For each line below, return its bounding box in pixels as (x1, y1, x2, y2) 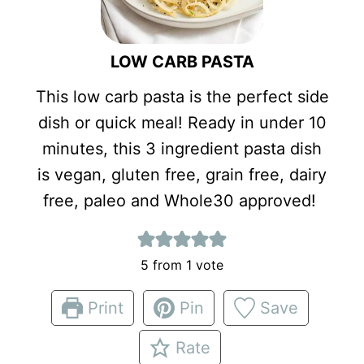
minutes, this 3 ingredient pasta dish (42, 139, 322, 159)
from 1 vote (149, 257, 223, 274)
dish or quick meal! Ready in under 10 (37, 113, 327, 133)
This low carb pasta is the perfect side (35, 87, 329, 107)
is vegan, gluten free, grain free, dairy (37, 165, 327, 185)
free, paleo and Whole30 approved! (43, 191, 321, 211)
